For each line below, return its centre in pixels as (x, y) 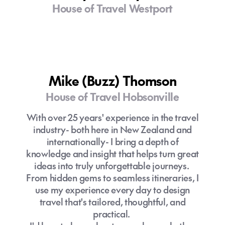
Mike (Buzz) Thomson (113, 80)
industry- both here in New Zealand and (113, 129)
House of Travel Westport (113, 8)
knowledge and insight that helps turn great (113, 153)
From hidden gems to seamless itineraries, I (113, 178)
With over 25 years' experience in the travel (113, 117)
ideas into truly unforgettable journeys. (113, 165)
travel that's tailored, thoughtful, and (113, 202)
